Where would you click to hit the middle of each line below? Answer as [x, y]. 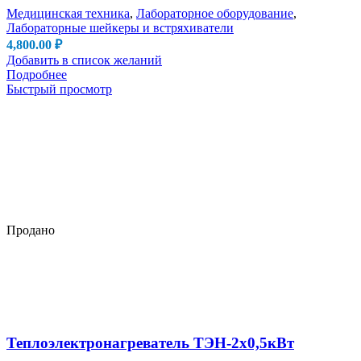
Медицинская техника [68, 13]
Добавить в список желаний [84, 60]
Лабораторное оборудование [215, 13]
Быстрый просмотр [59, 89]
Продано [31, 230]
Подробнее [37, 74]
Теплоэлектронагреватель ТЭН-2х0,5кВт [150, 342]
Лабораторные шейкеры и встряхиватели [120, 27]
